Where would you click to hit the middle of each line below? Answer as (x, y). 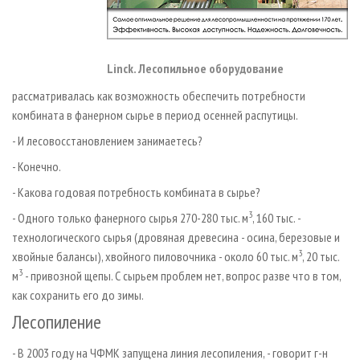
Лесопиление (57, 321)
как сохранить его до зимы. (78, 295)
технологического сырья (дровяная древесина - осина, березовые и (176, 237)
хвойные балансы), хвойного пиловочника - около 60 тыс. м (155, 256)
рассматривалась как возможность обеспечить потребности (159, 95)
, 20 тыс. (321, 256)
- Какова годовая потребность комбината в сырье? (136, 192)
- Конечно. (37, 166)
